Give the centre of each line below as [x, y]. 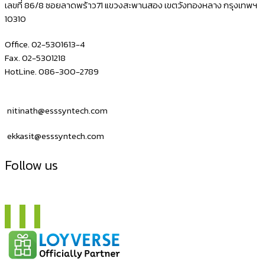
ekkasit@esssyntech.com [56, 136]
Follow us [31, 166]
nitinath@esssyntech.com [57, 111]
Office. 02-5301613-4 [45, 44]
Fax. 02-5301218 [35, 58]
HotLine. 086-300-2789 [52, 72]
